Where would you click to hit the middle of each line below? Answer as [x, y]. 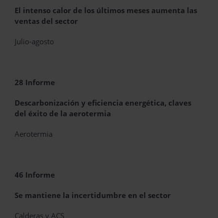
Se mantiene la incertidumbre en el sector [93, 195]
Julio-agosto [34, 42]
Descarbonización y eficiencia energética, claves [103, 103]
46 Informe [35, 175]
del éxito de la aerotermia [63, 114]
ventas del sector [46, 21]
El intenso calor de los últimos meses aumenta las [106, 10]
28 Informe [35, 82]
